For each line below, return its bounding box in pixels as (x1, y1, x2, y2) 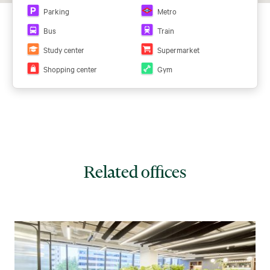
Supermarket (157, 44, 199, 55)
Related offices (84, 162, 186, 182)
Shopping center (43, 63, 97, 74)
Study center (43, 44, 84, 55)
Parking (43, 5, 69, 16)
